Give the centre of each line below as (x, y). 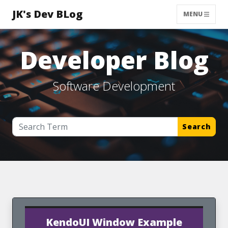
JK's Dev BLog (47, 14)
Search (196, 126)
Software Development (114, 86)
